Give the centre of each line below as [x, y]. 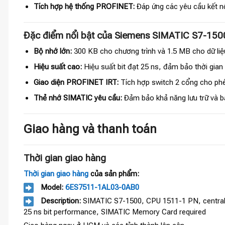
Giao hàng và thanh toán [90, 129]
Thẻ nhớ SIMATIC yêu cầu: [78, 98]
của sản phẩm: [114, 174]
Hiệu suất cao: [58, 67]
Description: [61, 201]
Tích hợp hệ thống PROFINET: [84, 7]
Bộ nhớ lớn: [52, 51]
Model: [52, 188]
